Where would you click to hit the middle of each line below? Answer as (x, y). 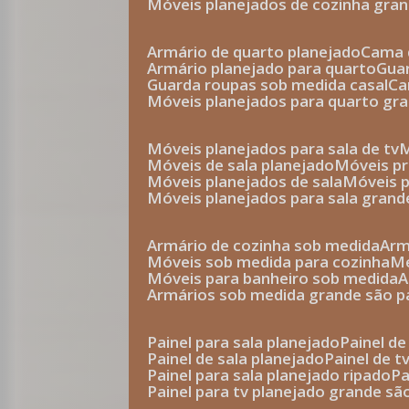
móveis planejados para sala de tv (281, 148)
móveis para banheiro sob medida (281, 278)
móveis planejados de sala (253, 181)
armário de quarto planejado (259, 52)
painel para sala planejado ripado (274, 375)
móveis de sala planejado (249, 165)
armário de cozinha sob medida (269, 245)
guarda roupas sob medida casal (273, 84)
